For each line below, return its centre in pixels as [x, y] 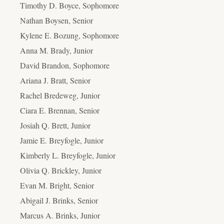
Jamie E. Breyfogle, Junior [62, 140]
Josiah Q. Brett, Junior [55, 125]
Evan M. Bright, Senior [57, 185]
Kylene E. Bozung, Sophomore [69, 35]
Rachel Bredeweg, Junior [60, 95]
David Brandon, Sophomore [65, 65]
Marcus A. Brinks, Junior [60, 215]
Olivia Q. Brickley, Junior [61, 170]
